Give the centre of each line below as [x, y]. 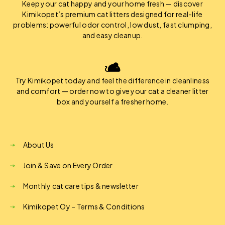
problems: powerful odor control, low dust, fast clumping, [113, 25]
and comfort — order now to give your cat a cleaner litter [113, 91]
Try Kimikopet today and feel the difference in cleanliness [113, 80]
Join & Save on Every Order [68, 165]
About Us [38, 145]
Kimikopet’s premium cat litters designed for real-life [113, 14]
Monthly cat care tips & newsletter [81, 186]
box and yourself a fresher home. [113, 101]
